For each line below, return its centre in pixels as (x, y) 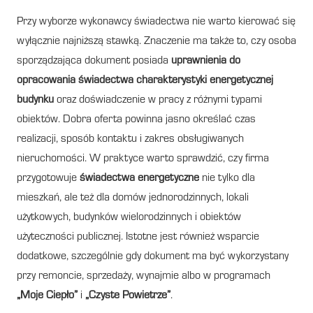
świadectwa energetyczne (139, 179)
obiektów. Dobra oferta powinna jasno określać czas (136, 120)
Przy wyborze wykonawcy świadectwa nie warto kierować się (156, 22)
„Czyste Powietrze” (128, 296)
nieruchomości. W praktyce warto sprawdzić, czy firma (143, 159)
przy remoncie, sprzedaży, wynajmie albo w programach (144, 276)
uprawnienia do (206, 61)
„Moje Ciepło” (47, 296)
